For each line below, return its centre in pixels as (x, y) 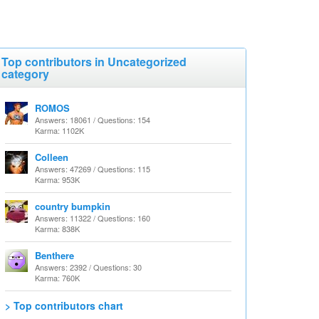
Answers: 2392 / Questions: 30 (88, 267)
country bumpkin (73, 206)
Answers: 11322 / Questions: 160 (93, 218)
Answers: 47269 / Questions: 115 (93, 169)
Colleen (52, 157)
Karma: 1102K (59, 130)
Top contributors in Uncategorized (94, 62)
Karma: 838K (57, 229)
